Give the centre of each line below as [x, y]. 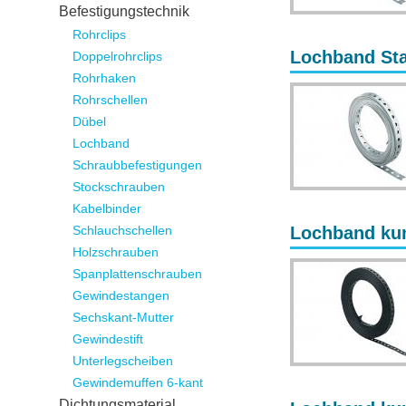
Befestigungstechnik [124, 11]
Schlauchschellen [122, 230]
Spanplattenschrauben [137, 274]
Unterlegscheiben [123, 361]
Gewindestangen [121, 295]
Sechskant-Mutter [123, 317]
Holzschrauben [116, 252]
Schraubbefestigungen [137, 165]
